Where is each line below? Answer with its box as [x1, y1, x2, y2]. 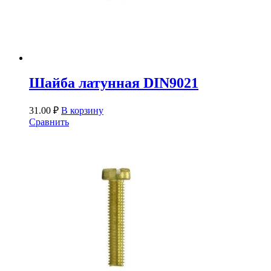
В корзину [61, 105, 103, 116]
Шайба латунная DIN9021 [29, 75, 198, 91]
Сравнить [29, 117, 69, 128]
